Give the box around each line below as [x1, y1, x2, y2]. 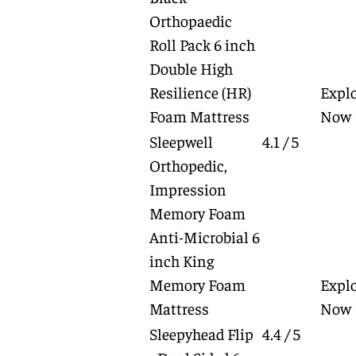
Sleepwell [149, 131, 213, 151]
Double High [149, 58, 233, 78]
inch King [149, 250, 214, 270]
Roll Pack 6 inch [149, 34, 255, 54]
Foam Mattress [149, 106, 250, 126]
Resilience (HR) [149, 82, 251, 102]
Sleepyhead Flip [149, 323, 253, 343]
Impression [149, 179, 226, 199]
